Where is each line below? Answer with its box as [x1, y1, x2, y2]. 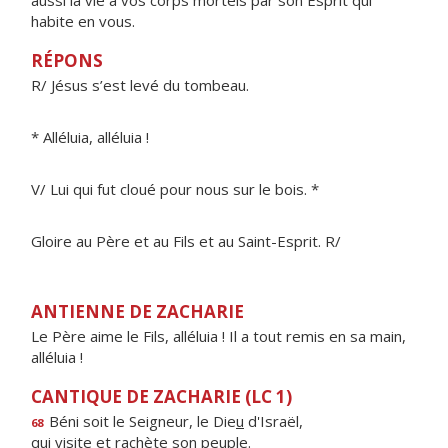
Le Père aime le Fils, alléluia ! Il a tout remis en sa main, [31, 326, 406, 346]
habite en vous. [31, 11, 135, 31]
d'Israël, [244, 411, 303, 431]
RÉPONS [31, 49, 103, 72]
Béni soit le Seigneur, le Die [45, 411, 236, 431]
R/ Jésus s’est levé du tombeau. [31, 75, 249, 95]
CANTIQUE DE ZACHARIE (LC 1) [31, 385, 292, 408]
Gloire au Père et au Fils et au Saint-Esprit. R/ [31, 231, 341, 251]
